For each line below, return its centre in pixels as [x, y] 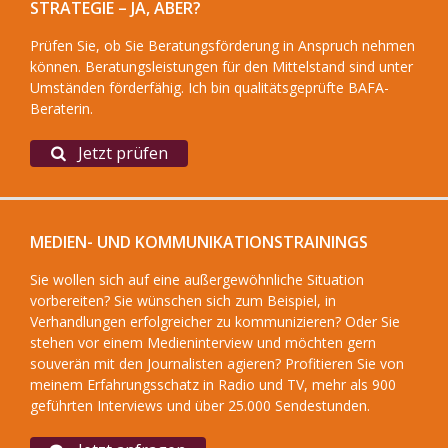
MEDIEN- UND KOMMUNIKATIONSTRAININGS [199, 242]
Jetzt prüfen [121, 153]
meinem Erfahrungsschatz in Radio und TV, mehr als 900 [213, 384]
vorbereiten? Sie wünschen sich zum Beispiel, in [183, 300]
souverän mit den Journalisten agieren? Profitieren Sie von [217, 363]
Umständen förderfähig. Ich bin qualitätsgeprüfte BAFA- [209, 87]
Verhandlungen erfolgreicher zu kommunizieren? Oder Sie [215, 321]
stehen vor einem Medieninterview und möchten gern [203, 342]
